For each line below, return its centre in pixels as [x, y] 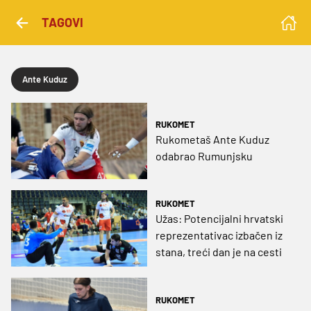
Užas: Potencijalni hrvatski [219, 219]
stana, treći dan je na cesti [219, 252]
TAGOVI [62, 22]
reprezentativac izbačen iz [219, 235]
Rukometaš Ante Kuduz [212, 140]
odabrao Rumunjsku [204, 156]
